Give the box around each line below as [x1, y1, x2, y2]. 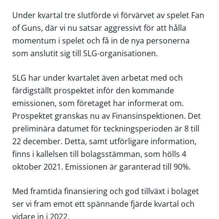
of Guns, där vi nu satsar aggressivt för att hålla [12, 22, 186, 33]
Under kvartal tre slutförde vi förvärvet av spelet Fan [12, 9, 204, 21]
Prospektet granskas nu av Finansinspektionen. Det [12, 110, 201, 121]
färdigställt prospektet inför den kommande [12, 85, 174, 96]
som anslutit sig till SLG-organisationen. [12, 47, 158, 59]
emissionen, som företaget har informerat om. [12, 97, 184, 109]
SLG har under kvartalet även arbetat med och [12, 72, 183, 83]
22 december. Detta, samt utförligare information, [12, 135, 197, 147]
